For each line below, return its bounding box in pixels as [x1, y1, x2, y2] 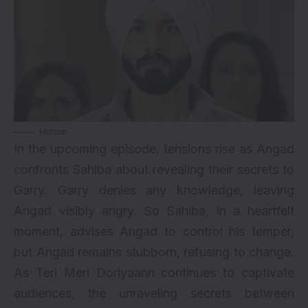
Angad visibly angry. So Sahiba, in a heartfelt [14, 203, 294, 218]
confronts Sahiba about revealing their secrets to [14, 162, 294, 177]
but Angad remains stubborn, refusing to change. [14, 245, 294, 259]
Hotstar [39, 126, 68, 137]
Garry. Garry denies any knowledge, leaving [14, 183, 294, 197]
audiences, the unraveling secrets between [14, 286, 294, 300]
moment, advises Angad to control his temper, [14, 224, 294, 239]
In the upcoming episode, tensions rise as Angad [14, 142, 294, 156]
